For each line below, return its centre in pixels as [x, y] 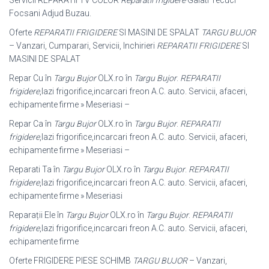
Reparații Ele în [37, 215]
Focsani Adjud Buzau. [50, 13]
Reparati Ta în [35, 169]
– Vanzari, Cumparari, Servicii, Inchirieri [83, 45]
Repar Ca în [31, 123]
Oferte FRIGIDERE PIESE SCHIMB [71, 260]
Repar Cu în [31, 78]
